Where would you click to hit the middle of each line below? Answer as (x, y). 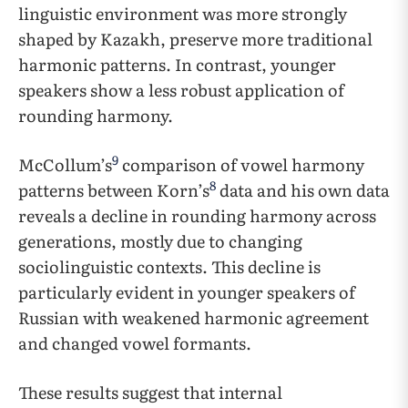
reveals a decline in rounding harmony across (197, 215)
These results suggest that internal (150, 392)
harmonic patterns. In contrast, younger (177, 64)
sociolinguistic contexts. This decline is (169, 266)
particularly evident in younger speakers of (187, 292)
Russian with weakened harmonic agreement (194, 317)
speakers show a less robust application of (181, 90)
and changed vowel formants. (135, 343)
